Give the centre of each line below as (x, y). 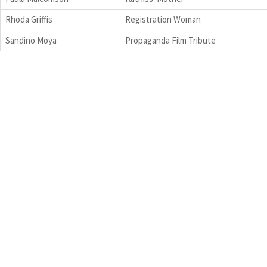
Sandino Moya (31, 40)
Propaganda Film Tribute (170, 40)
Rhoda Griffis (29, 19)
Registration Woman (163, 19)
